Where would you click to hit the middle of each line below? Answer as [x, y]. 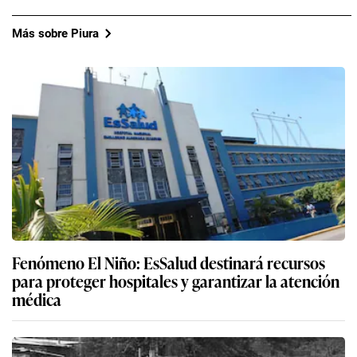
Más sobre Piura [55, 33]
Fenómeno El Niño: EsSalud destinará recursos [169, 263]
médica [37, 299]
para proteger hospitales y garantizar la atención [176, 281]
